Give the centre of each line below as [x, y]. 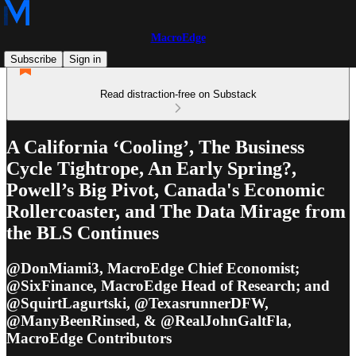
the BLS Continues [83, 232]
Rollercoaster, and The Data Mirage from [176, 211]
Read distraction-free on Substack [178, 94]
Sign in [85, 59]
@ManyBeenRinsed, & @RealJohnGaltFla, [149, 320]
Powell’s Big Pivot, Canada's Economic [166, 190]
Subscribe [33, 59]
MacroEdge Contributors [89, 338]
